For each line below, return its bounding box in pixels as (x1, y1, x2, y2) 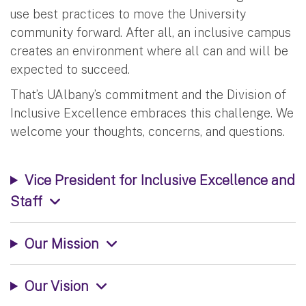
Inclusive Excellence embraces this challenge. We (10, 105, 294, 120)
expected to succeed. (10, 61, 130, 76)
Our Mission (24, 235, 99, 251)
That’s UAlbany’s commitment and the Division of (10, 87, 286, 102)
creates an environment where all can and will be (10, 43, 288, 58)
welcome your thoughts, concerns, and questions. (10, 124, 288, 139)
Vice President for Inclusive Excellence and (24, 171, 295, 188)
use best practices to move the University (10, 6, 246, 21)
